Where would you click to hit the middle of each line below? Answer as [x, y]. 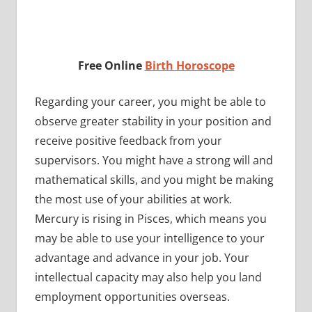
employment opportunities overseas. [132, 296]
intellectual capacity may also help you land [148, 277]
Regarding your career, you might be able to [150, 101]
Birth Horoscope [189, 65]
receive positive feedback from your [128, 140]
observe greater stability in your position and [153, 121]
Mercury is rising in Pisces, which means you [150, 218]
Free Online [111, 65]
